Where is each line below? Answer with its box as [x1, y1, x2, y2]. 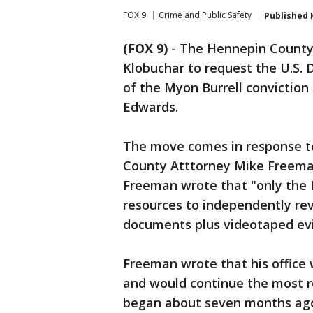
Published [264, 9, 308, 22]
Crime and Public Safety [159, 9, 252, 21]
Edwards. [123, 99, 178, 115]
